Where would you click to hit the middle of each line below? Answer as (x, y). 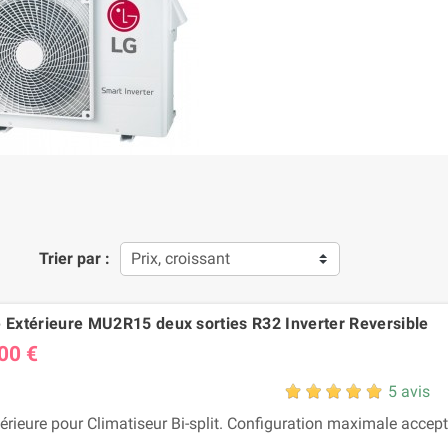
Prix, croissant (180, 258)
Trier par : (74, 258)
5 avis (408, 391)
